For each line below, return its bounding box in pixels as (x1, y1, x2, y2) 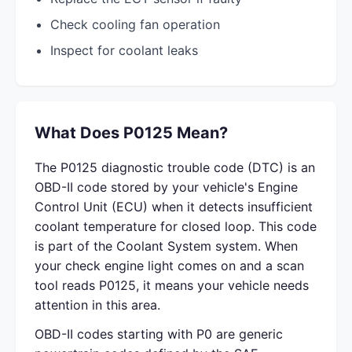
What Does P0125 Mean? (35, 123, 228, 142)
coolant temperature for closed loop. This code (35, 218, 317, 234)
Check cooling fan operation (50, 16, 220, 32)
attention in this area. (35, 297, 160, 313)
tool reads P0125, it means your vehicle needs (35, 277, 309, 293)
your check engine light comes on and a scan (35, 258, 304, 273)
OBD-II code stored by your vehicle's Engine (35, 179, 298, 195)
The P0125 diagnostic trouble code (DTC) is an (35, 159, 315, 175)
